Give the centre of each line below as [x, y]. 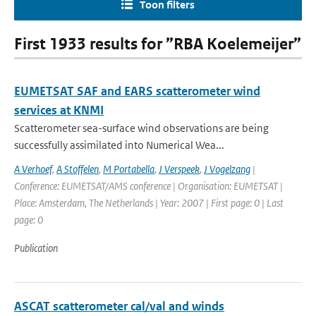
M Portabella [129, 169]
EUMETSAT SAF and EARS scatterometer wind [137, 91]
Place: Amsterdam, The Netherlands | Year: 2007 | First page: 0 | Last [149, 203]
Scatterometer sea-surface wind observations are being [141, 128]
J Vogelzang [227, 169]
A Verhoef [33, 169]
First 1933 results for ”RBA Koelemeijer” [158, 44]
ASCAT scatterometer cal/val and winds [119, 306]
